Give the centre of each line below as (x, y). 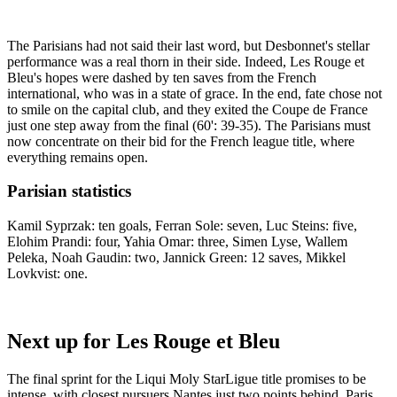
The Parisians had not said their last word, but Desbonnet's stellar (188, 45)
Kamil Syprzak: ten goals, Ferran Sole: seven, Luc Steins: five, (182, 225)
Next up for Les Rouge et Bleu (144, 341)
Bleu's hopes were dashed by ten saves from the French (162, 77)
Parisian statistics (69, 191)
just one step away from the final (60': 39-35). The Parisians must (189, 125)
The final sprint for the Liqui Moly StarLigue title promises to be (187, 378)
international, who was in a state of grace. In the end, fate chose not (195, 93)
